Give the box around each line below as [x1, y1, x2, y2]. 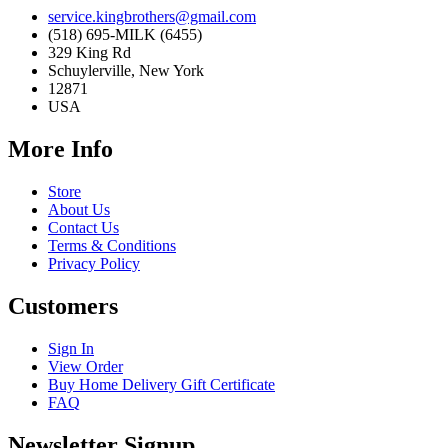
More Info [8, 135, 113, 162]
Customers [8, 292, 118, 319]
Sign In [48, 339, 94, 357]
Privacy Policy [48, 254, 140, 272]
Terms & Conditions [48, 236, 176, 254]
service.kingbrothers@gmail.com [48, 8, 256, 25]
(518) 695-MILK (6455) [48, 26, 202, 43]
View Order [48, 357, 123, 375]
